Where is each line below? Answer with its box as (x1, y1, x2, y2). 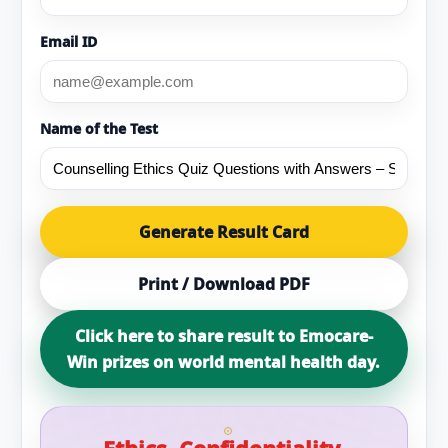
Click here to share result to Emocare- (74, 325, 373, 347)
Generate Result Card (138, 221, 309, 243)
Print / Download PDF (137, 273, 310, 295)
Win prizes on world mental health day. (67, 351, 381, 373)
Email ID (39, 32, 97, 51)
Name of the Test (39, 119, 158, 138)
